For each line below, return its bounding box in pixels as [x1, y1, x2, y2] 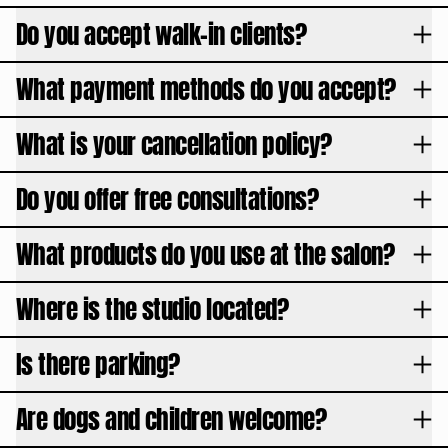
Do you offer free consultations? [15, 180, 319, 219]
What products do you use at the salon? [15, 235, 395, 274]
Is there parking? [15, 345, 180, 384]
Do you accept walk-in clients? [15, 15, 307, 54]
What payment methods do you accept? [15, 70, 396, 109]
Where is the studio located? [15, 290, 289, 329]
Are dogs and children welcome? [15, 400, 327, 439]
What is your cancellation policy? [15, 125, 332, 164]
